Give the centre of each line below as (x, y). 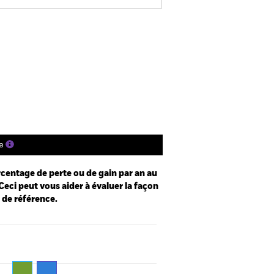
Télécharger (135, 28)
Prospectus (66, 28)
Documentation (95, 74)
